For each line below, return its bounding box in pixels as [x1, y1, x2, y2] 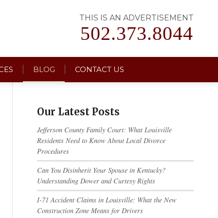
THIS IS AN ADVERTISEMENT [79, 13, 194, 22]
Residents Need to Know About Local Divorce [36, 136, 165, 145]
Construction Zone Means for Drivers [36, 206, 143, 215]
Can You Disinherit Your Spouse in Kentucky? [36, 165, 165, 175]
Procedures [36, 146, 69, 156]
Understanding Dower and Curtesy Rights [36, 176, 155, 185]
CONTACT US [75, 65, 124, 74]
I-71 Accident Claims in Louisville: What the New [36, 195, 177, 204]
